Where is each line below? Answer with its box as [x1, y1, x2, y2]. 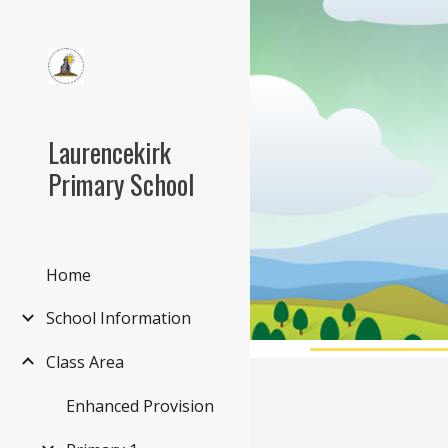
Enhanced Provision [66, 394, 214, 417]
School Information [46, 307, 191, 330]
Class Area [46, 351, 124, 374]
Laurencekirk [48, 132, 171, 172]
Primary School [48, 164, 194, 204]
